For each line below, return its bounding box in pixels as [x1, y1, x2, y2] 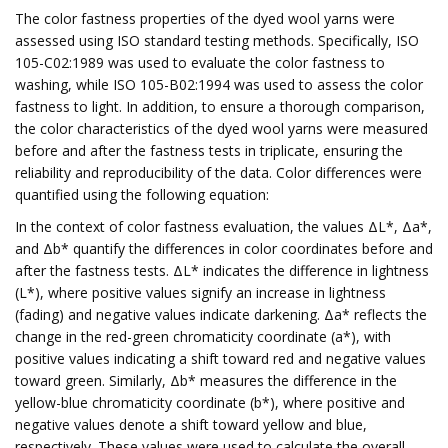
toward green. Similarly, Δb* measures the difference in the [15, 371, 397, 390]
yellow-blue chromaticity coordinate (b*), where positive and [15, 393, 405, 412]
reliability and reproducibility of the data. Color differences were [15, 163, 422, 182]
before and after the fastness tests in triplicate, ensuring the [15, 141, 403, 160]
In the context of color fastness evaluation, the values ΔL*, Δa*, [15, 217, 432, 236]
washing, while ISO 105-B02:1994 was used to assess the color [15, 75, 423, 94]
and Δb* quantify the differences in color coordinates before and [15, 239, 433, 258]
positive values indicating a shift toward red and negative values [15, 349, 426, 368]
